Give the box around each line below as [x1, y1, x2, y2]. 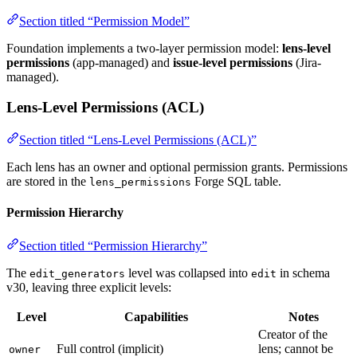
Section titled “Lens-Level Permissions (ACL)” [19, 133, 257, 147]
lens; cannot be [258, 341, 333, 355]
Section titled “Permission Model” [19, 14, 190, 28]
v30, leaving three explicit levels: [6, 280, 171, 294]
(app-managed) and [69, 55, 173, 69]
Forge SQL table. [191, 175, 281, 189]
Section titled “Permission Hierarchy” [19, 238, 207, 253]
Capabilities [124, 309, 188, 324]
